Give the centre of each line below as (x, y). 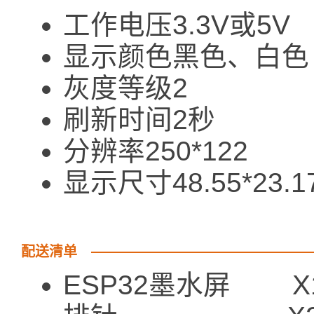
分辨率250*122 (156, 151)
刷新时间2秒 (139, 120)
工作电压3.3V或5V (177, 25)
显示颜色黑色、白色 (186, 57)
